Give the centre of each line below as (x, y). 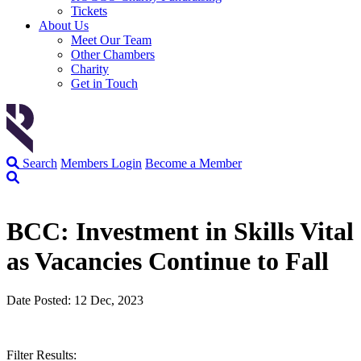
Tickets (89, 10)
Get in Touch (104, 83)
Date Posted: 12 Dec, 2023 (75, 301)
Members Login (101, 163)
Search (38, 163)
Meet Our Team (111, 39)
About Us (64, 25)
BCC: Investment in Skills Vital (180, 231)
